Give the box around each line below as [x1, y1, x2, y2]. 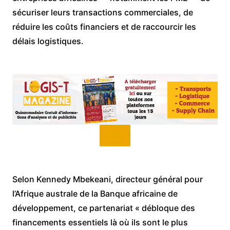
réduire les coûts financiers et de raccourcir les [12, 22, 196, 32]
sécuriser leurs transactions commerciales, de [12, 7, 193, 17]
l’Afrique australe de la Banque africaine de [12, 188, 178, 199]
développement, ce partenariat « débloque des [12, 202, 195, 213]
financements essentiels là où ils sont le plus [12, 217, 188, 227]
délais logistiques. [12, 36, 84, 46]
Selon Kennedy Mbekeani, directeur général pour [12, 174, 203, 184]
